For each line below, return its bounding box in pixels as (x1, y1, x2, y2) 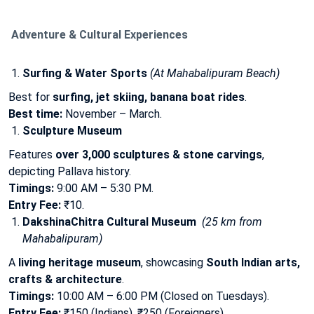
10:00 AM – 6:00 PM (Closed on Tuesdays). (54, 289, 269, 303)
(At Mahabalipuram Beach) (150, 66, 280, 80)
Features (8, 147, 55, 161)
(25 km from (202, 214, 262, 228)
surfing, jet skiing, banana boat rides (53, 90, 245, 104)
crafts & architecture (8, 272, 122, 286)
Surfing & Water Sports (22, 66, 147, 80)
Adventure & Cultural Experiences (8, 27, 188, 41)
